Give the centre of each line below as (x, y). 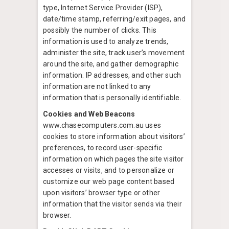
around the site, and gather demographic (111, 64)
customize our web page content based (109, 182)
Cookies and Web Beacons (89, 114)
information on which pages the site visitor (113, 159)
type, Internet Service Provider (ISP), (103, 8)
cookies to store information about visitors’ (114, 137)
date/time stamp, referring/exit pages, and (114, 19)
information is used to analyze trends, (106, 42)
